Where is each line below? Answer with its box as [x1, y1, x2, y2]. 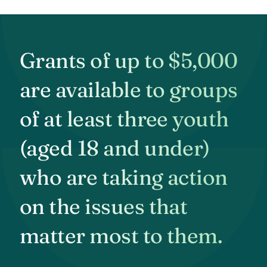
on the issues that [20, 193, 188, 220]
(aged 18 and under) [20, 135, 210, 162]
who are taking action [20, 164, 228, 191]
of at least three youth [20, 105, 229, 132]
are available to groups [20, 76, 238, 103]
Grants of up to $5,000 [20, 47, 238, 74]
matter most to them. [20, 222, 223, 249]
